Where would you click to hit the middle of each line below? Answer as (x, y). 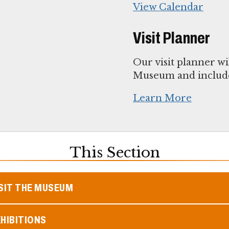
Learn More (162, 98)
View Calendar (168, 7)
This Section (114, 152)
